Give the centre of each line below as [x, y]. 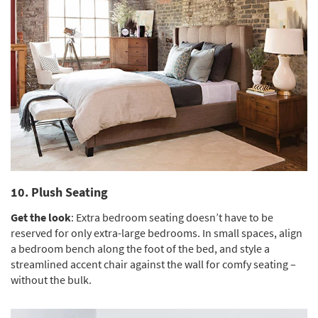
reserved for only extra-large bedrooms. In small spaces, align [157, 232]
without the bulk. [51, 279]
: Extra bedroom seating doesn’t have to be [172, 217]
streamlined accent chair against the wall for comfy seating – [153, 264]
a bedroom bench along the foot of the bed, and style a [140, 248]
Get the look [41, 217]
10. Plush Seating [59, 192]
